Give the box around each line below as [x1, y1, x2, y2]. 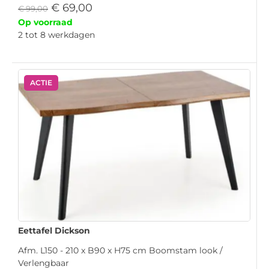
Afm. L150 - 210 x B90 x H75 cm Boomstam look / [18, 244, 223, 256]
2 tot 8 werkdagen [18, 29, 95, 41]
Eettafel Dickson [18, 225, 90, 236]
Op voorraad [18, 17, 73, 28]
